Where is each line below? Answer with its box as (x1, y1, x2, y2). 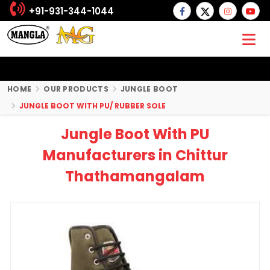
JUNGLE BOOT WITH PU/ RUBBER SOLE (19, 101, 166, 111)
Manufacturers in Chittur (42, 145, 228, 165)
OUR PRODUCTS (43, 84, 108, 94)
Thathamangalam (65, 166, 205, 186)
